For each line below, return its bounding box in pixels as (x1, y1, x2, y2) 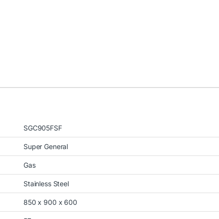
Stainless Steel (23, 179, 69, 188)
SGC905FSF (23, 123, 62, 132)
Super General (23, 142, 68, 151)
